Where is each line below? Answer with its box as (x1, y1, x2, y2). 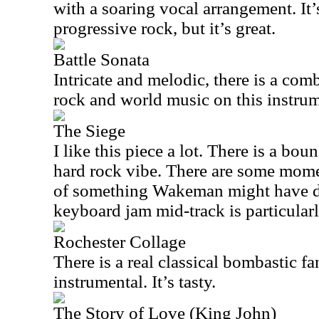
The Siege (53, 121, 125, 140)
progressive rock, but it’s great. (53, 19, 276, 38)
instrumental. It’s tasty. (53, 272, 216, 291)
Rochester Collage (53, 232, 186, 251)
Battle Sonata (53, 50, 150, 69)
